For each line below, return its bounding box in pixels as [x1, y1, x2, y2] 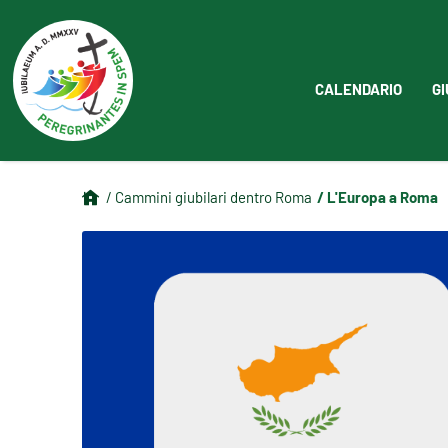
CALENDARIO [314, 78, 402, 98]
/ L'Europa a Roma [317, 185, 439, 206]
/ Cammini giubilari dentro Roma [106, 186, 313, 206]
